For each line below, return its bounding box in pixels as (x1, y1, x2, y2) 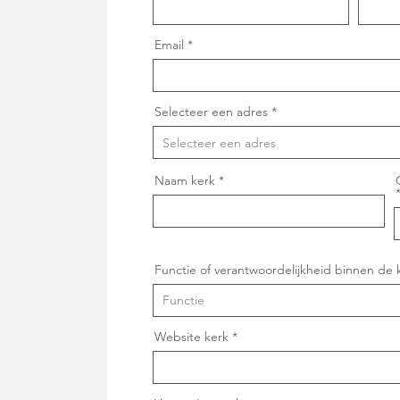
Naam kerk (154, 172, 215, 188)
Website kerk (154, 329, 229, 345)
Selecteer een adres (154, 104, 268, 120)
